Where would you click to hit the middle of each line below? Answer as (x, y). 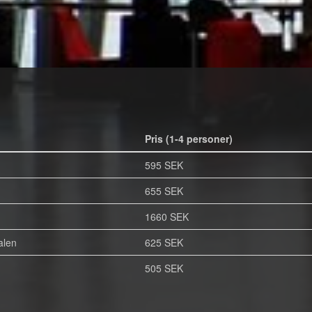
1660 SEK (166, 217)
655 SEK (164, 191)
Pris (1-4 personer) (188, 139)
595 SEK (164, 165)
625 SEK (164, 242)
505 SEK (164, 268)
